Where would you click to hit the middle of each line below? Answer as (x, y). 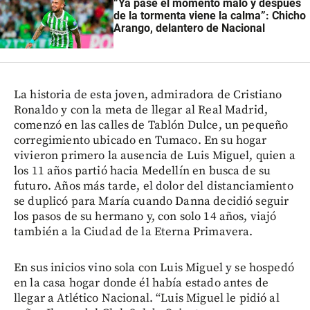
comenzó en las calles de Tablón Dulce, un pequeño (151, 126)
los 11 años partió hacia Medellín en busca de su (143, 171)
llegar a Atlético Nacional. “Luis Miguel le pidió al (147, 299)
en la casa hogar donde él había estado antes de (142, 283)
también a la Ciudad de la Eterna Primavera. (134, 232)
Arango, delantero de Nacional (189, 28)
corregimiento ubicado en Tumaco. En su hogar (140, 141)
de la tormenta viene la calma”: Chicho (209, 15)
